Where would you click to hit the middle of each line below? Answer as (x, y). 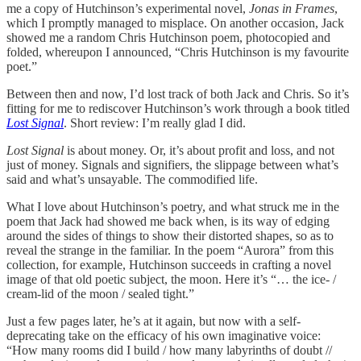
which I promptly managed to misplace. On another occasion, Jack (175, 23)
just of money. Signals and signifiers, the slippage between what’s (172, 164)
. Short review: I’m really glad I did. (155, 122)
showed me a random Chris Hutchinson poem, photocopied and (168, 37)
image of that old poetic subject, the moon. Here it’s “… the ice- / (171, 279)
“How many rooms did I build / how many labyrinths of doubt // (169, 350)
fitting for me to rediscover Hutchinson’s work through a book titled (178, 108)
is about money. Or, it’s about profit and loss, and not (199, 150)
